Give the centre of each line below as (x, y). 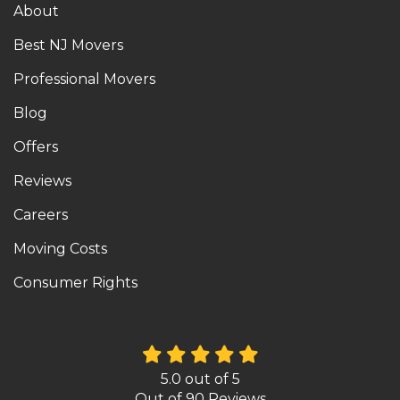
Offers (36, 147)
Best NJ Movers (68, 46)
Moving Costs (60, 249)
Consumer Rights (75, 283)
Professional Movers (84, 79)
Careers (41, 215)
